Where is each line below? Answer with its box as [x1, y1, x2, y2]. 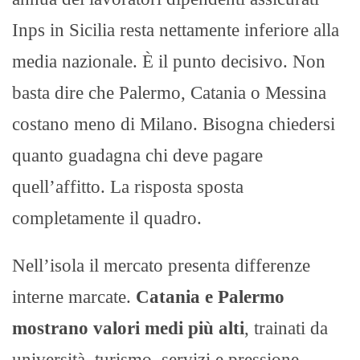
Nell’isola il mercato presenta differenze [12, 255, 310, 276]
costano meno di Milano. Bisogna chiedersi [12, 113, 335, 134]
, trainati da [244, 317, 328, 338]
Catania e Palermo [131, 286, 284, 307]
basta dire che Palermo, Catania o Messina [12, 82, 326, 103]
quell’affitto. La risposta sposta [12, 176, 243, 197]
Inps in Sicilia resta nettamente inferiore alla [12, 19, 339, 40]
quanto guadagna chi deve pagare [12, 145, 263, 166]
